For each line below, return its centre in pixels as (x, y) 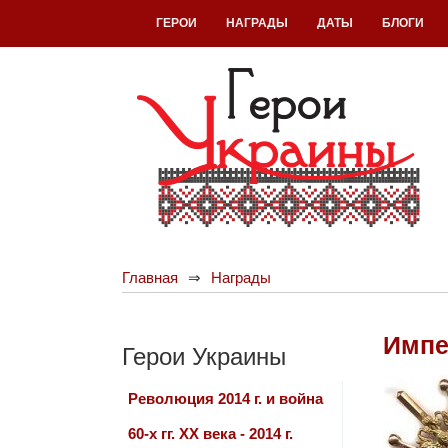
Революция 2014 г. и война (225, 398)
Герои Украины (204, 356)
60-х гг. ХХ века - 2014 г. (210, 433)
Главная (150, 277)
